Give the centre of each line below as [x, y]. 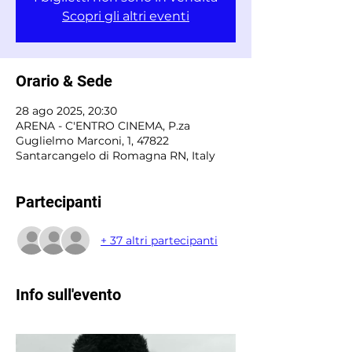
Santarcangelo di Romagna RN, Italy [115, 156]
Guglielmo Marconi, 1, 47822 [92, 141]
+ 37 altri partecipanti [159, 240]
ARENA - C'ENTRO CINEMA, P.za [103, 126]
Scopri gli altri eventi [126, 16]
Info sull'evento [68, 295]
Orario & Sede [64, 81]
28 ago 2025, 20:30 [66, 111]
